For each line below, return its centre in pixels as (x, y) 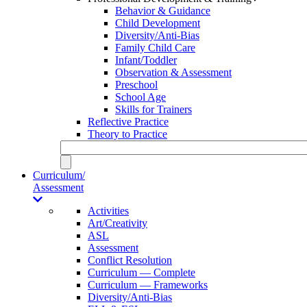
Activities (108, 210)
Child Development (158, 23)
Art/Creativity (118, 223)
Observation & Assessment (173, 72)
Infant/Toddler (146, 60)
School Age (140, 97)
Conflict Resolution (130, 260)
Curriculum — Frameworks (148, 284)
